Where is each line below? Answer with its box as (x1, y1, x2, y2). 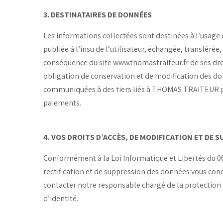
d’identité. (43, 193, 78, 204)
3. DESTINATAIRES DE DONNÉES (43, 9, 152, 20)
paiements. (43, 97, 81, 108)
